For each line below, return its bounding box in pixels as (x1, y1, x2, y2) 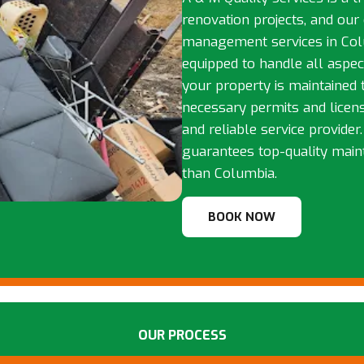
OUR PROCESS (137, 326, 227, 344)
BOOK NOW (208, 208, 275, 225)
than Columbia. (182, 164, 277, 184)
